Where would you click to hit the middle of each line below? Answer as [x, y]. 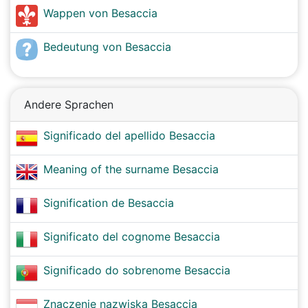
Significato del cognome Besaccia [132, 236]
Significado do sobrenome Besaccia [137, 270]
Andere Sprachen [69, 104]
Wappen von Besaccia [100, 13]
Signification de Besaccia [109, 203]
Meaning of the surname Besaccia [131, 169]
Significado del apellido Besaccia [129, 135]
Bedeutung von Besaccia [107, 47]
